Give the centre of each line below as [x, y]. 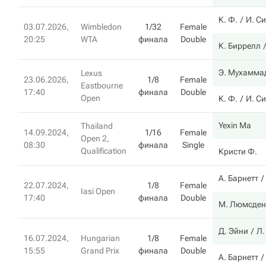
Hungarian [100, 238]
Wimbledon [101, 27]
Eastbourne [102, 85]
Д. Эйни [233, 231]
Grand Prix [100, 251]
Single [193, 145]
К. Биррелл [240, 46]
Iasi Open [98, 191]
